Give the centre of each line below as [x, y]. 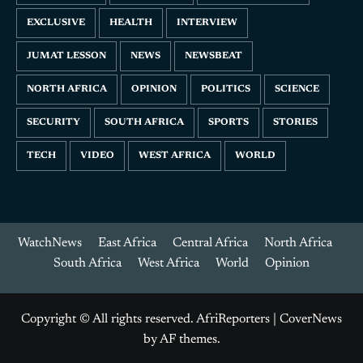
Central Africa [210, 243]
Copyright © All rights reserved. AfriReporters [147, 320]
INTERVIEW [207, 23]
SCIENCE [297, 90]
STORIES [295, 123]
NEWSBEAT [214, 56]
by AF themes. [181, 340]
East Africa [127, 243]
